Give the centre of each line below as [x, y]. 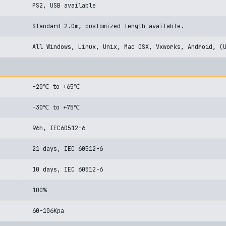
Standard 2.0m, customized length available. [108, 26]
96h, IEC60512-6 [59, 128]
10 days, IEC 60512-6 [68, 169]
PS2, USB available [64, 6]
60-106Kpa [48, 211]
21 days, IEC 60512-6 [68, 149]
